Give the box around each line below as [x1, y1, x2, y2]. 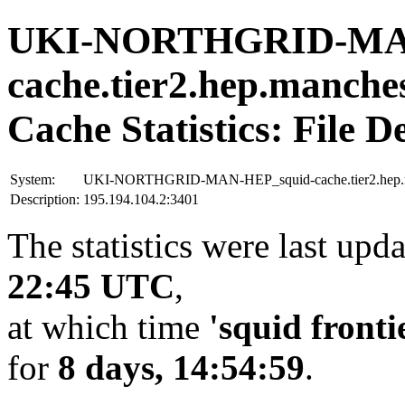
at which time [7, 306, 209, 346]
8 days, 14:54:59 [58, 347, 305, 387]
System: [10, 171, 55, 187]
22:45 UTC [7, 266, 174, 306]
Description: [10, 191, 80, 207]
